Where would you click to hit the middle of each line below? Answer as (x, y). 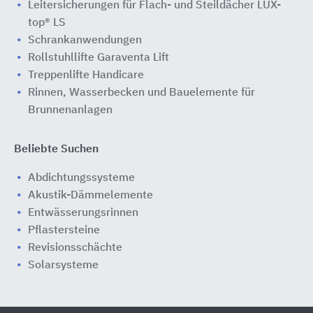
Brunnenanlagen (70, 110)
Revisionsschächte (75, 248)
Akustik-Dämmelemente (90, 196)
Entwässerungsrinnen (83, 213)
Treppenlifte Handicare (86, 75)
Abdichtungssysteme (81, 178)
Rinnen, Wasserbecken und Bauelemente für (141, 93)
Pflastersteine (64, 231)
